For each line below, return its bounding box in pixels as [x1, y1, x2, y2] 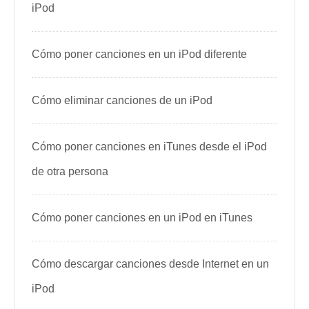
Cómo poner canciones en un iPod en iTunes [32, 212, 252, 223]
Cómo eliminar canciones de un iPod [32, 94, 212, 106]
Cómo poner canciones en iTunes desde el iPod [32, 141, 267, 152]
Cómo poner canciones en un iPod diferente [32, 48, 247, 60]
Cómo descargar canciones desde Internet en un [32, 258, 269, 270]
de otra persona [32, 166, 108, 177]
